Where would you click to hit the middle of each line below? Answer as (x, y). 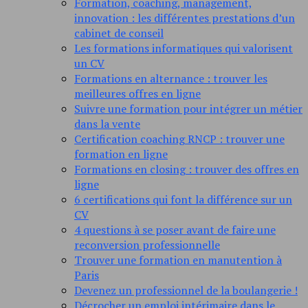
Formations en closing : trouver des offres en (187, 169)
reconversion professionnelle (147, 245)
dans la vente (107, 124)
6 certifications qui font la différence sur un (183, 200)
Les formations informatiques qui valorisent (184, 48)
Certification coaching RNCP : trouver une (179, 139)
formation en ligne (121, 154)
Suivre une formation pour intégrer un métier (188, 109)
